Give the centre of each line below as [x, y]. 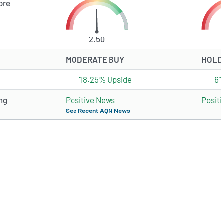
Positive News [90, 100]
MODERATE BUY [95, 59]
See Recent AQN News [98, 110]
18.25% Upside [105, 80]
